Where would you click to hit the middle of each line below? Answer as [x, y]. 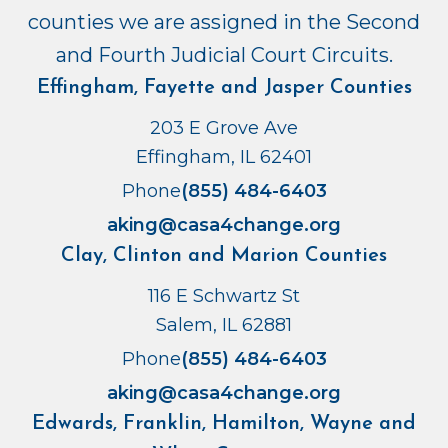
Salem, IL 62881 [224, 325]
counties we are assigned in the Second [224, 22]
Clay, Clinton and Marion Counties [224, 256]
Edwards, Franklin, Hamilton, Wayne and [224, 424]
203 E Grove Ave [224, 128]
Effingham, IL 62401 [224, 157]
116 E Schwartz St [224, 296]
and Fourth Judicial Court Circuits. [224, 55]
